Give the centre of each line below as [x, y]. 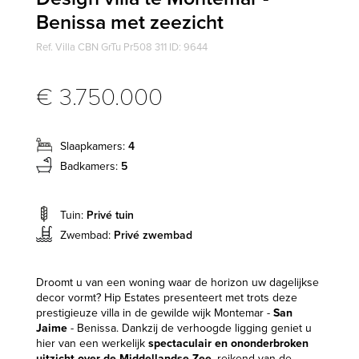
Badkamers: [90, 166]
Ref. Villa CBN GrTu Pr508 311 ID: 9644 [121, 47]
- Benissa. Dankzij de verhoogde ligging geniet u [189, 328]
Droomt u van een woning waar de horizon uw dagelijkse [177, 282]
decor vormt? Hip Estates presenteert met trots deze [166, 297]
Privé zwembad [153, 235]
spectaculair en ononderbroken [228, 343]
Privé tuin [110, 215]
